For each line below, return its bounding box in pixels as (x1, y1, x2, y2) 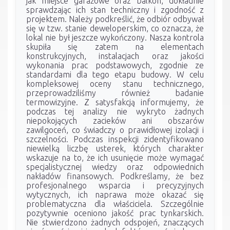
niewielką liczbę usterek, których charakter (26, 143, 204, 153)
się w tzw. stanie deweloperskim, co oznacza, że (26, 23, 204, 33)
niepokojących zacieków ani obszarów (26, 116, 204, 125)
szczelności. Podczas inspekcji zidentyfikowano (26, 134, 204, 144)
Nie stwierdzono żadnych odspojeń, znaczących (26, 217, 204, 227)
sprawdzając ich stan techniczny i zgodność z (26, 5, 204, 14)
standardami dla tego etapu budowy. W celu (26, 69, 204, 79)
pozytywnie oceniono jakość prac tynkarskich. (26, 208, 204, 218)
